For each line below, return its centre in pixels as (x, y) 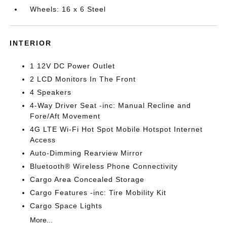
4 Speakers (51, 92)
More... (42, 220)
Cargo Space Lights (66, 206)
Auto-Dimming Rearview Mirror (87, 153)
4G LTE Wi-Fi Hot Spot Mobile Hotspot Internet (117, 129)
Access (43, 140)
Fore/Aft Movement (65, 116)
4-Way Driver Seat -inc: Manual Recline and (111, 105)
